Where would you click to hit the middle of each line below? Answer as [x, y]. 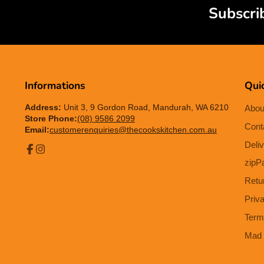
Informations [55, 85]
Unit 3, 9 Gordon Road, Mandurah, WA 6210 [145, 107]
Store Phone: [51, 118]
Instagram [53, 159]
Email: [37, 130]
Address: [43, 107]
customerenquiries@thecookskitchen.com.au [133, 130]
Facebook [43, 159]
